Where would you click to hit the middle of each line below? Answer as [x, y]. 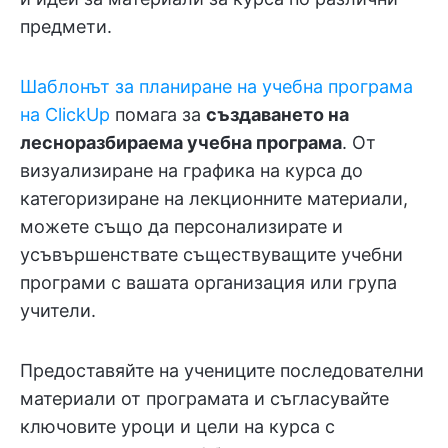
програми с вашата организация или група [208, 283]
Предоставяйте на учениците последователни [222, 371]
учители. [58, 311]
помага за [158, 115]
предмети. [66, 27]
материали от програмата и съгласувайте [204, 399]
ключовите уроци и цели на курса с [177, 427]
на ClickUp [65, 115]
